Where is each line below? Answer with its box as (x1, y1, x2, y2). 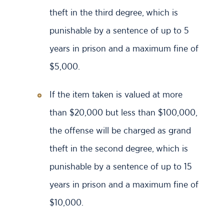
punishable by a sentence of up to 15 (49, 161, 192, 171)
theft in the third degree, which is (49, 7, 178, 17)
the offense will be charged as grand (49, 125, 191, 135)
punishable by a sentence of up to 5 (49, 25, 189, 35)
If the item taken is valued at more (49, 89, 182, 99)
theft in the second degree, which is (49, 143, 188, 153)
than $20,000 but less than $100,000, (49, 107, 197, 117)
